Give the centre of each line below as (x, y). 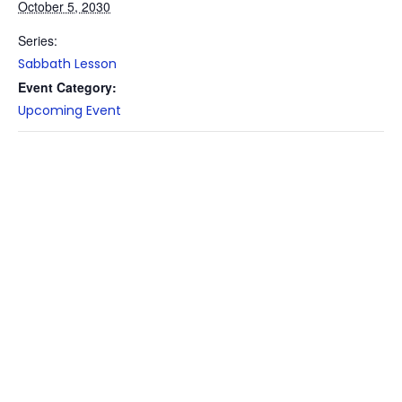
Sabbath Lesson (67, 64)
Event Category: (67, 87)
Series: (38, 40)
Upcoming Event (70, 110)
